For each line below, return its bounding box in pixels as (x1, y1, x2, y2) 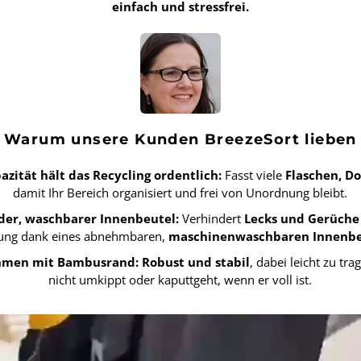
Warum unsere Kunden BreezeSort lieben (4, 131, 357, 149)
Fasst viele (222, 167, 286, 184)
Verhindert (179, 210, 245, 227)
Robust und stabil (142, 254, 251, 271)
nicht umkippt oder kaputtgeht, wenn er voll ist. (48, 272, 313, 288)
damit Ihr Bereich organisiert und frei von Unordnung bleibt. (13, 185, 348, 201)
